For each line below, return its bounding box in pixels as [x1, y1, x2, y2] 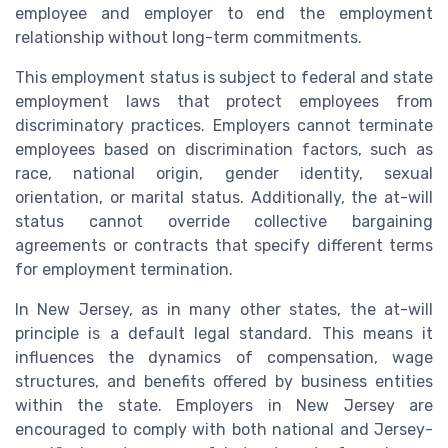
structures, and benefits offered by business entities [15, 371, 433, 391]
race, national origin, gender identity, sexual [15, 163, 433, 183]
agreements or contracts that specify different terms [15, 235, 433, 255]
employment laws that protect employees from [15, 91, 433, 111]
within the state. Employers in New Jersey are [15, 395, 433, 415]
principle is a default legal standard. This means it [15, 323, 433, 343]
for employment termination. [15, 259, 233, 279]
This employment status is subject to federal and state [15, 67, 433, 87]
